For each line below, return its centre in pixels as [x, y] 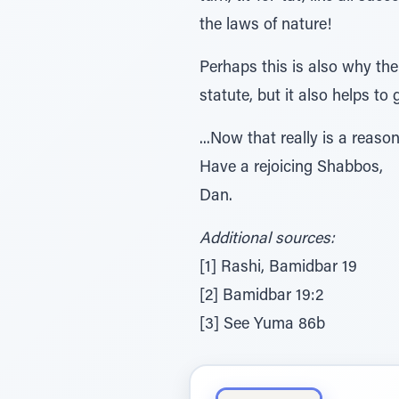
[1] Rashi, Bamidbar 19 [278, 268]
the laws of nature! [265, 26]
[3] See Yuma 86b [262, 325]
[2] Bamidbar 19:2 [261, 297]
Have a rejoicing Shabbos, [291, 168]
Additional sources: [267, 240]
